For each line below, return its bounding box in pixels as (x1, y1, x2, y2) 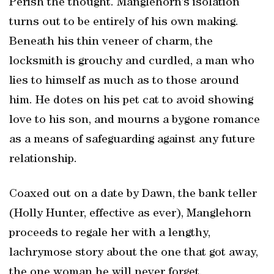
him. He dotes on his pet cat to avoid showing (9, 95, 253, 107)
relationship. (9, 154, 77, 166)
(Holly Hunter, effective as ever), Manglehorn (9, 208, 251, 220)
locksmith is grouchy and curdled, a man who (9, 56, 254, 68)
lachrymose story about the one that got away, (9, 247, 258, 259)
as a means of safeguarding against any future (9, 134, 255, 146)
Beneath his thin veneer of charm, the (9, 36, 213, 48)
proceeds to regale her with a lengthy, (9, 228, 210, 240)
